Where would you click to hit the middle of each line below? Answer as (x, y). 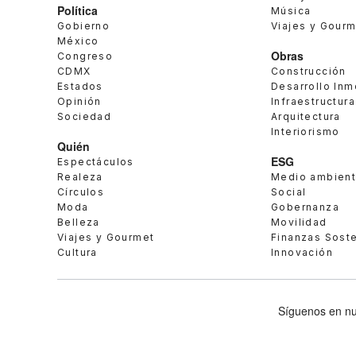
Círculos (81, 192)
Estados (80, 86)
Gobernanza (305, 207)
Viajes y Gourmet (106, 237)
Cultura (77, 252)
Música (291, 10)
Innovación (302, 252)
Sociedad (85, 116)
